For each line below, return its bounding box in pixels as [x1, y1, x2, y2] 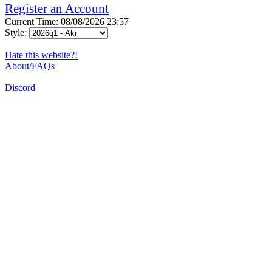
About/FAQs [5, 60, 55, 71]
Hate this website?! [5, 49, 78, 60]
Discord [5, 82, 35, 93]
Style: [5, 27, 29, 38]
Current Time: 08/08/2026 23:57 [5, 16, 129, 27]
